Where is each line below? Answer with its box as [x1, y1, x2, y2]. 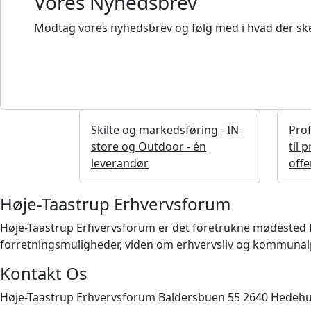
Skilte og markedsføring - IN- [91, 121, 242, 137]
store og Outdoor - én [91, 138, 206, 154]
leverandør [91, 155, 149, 171]
